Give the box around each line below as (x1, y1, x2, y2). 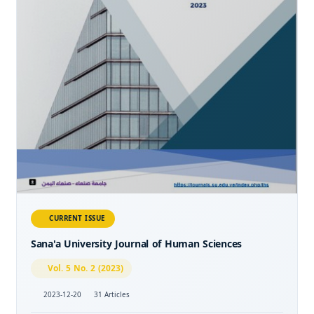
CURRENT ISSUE (49, 211, 105, 225)
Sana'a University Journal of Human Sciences (31, 234, 242, 254)
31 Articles (94, 287, 130, 301)
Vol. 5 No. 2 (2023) (48, 260, 124, 276)
